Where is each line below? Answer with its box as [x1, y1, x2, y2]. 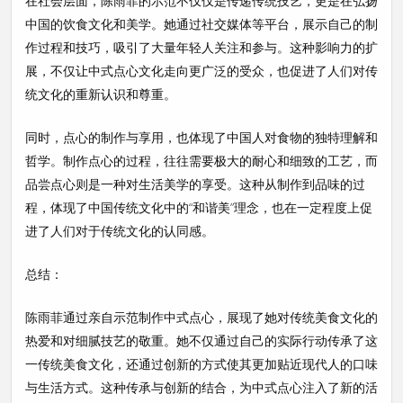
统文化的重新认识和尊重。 [25, 85, 176, 103]
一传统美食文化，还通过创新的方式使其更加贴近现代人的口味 [25, 354, 378, 372]
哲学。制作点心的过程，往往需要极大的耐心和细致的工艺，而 [25, 151, 378, 169]
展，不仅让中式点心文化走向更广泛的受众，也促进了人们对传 [25, 61, 378, 79]
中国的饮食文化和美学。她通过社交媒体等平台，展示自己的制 [25, 14, 378, 32]
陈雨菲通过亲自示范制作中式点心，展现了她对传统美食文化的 [25, 308, 378, 326]
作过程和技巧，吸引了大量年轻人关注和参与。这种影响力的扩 [25, 38, 378, 56]
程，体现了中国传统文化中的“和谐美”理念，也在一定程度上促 [25, 198, 372, 216]
